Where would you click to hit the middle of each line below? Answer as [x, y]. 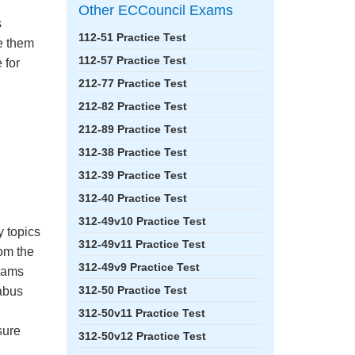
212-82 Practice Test [132, 106]
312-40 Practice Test [132, 198]
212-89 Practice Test [132, 129]
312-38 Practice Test [132, 152]
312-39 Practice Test [132, 175]
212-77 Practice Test [132, 83]
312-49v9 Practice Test [139, 267]
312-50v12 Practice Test [142, 336]
